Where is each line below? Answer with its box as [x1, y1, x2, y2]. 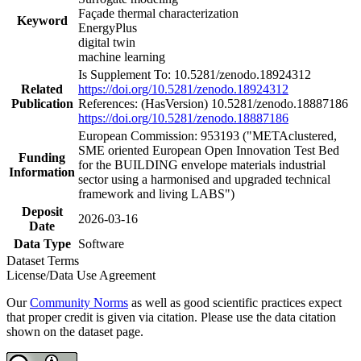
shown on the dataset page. [6, 324, 143, 338]
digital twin [78, 35, 135, 49]
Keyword [16, 13, 68, 27]
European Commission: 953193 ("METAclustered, [78, 128, 337, 143]
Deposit [21, 204, 63, 218]
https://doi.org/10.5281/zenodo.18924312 [78, 81, 288, 96]
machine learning [78, 49, 165, 64]
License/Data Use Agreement [6, 268, 156, 282]
